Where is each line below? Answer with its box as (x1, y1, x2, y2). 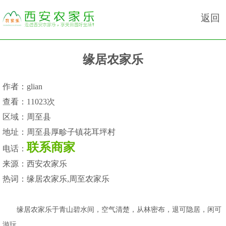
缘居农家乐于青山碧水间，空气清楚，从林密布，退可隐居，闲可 (3, 205, 221, 213)
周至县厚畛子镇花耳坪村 (27, 128, 116, 136)
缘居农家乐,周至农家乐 (27, 175, 109, 183)
